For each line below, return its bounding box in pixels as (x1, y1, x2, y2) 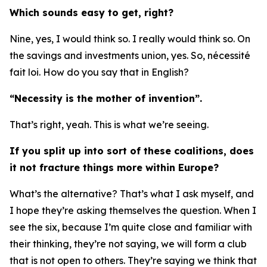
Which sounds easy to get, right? (10, 7, 173, 18)
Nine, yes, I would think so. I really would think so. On (10, 33, 250, 45)
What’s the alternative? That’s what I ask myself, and (10, 188, 254, 200)
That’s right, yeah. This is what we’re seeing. (10, 119, 209, 131)
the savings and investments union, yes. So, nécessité (10, 49, 250, 61)
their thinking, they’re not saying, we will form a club (10, 238, 247, 250)
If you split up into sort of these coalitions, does (10, 145, 254, 157)
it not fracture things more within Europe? (10, 162, 219, 173)
